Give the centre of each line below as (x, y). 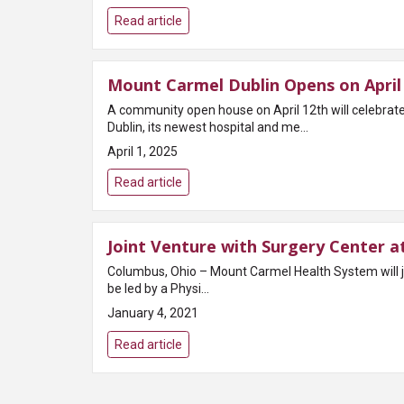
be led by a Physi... (158, 289)
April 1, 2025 (142, 151)
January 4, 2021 (153, 313)
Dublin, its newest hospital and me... (208, 127)
